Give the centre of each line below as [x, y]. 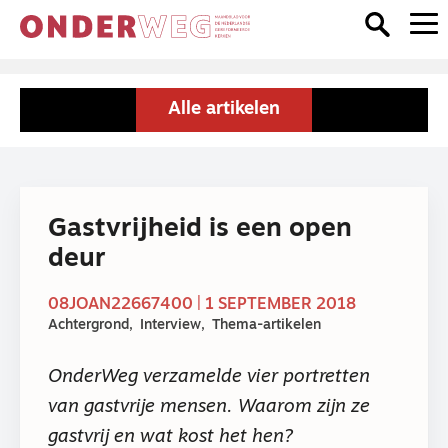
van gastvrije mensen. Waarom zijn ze [209, 407]
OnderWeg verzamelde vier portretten [209, 377]
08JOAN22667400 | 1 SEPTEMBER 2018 [202, 305]
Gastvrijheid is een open [200, 229]
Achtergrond [88, 326]
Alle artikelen [224, 109]
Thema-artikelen [266, 326]
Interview [170, 326]
